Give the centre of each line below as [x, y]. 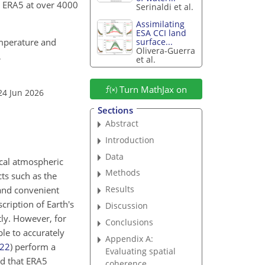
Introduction [130, 140]
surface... [155, 42]
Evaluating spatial [141, 251]
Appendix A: [130, 238]
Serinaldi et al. [165, 7]
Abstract [122, 123]
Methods [123, 173]
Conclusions [130, 222]
